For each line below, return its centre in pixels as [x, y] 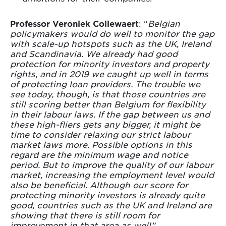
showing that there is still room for [85, 215]
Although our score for [139, 185]
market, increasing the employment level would [112, 175]
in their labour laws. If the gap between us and [110, 114]
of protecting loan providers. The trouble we [105, 84]
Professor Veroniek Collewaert [74, 23]
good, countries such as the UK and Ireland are [111, 205]
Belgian [164, 23]
